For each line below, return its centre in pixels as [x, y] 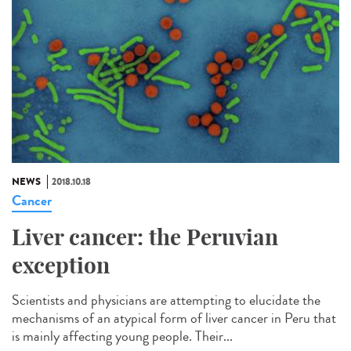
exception [61, 266]
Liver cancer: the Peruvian [145, 237]
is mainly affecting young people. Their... [122, 337]
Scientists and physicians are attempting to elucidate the [166, 300]
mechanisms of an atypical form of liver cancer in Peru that [174, 318]
